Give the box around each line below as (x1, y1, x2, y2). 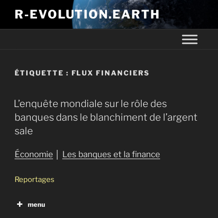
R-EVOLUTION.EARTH (15, 7, 160, 21)
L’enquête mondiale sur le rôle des (14, 98, 167, 109)
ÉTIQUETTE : (15, 68, 72, 77)
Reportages (15, 175, 54, 184)
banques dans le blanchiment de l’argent (15, 111, 198, 123)
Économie (15, 149, 53, 159)
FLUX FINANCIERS (71, 68, 150, 77)
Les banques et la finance (62, 149, 160, 159)
